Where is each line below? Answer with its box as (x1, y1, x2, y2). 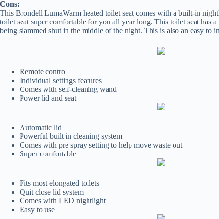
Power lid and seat (20, 94, 76, 103)
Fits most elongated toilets (20, 179, 99, 188)
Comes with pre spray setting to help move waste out (20, 141, 182, 150)
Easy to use (20, 205, 55, 214)
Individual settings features (20, 76, 102, 85)
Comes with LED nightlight (20, 197, 106, 205)
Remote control (20, 67, 67, 76)
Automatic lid (20, 123, 62, 132)
